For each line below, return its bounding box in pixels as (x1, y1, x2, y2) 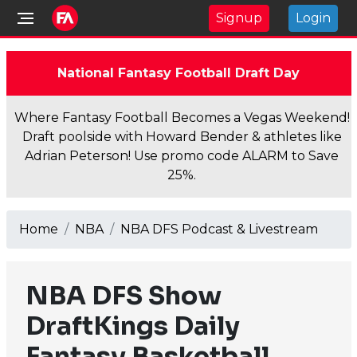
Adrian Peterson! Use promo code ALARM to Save (25, 148, 339, 163)
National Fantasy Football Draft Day (57, 65, 300, 80)
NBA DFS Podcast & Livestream (120, 222, 318, 237)
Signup (216, 10, 262, 25)
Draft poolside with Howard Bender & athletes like (22, 129, 342, 144)
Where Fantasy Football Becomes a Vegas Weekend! (14, 110, 350, 125)
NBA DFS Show (25, 280, 222, 312)
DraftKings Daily (25, 310, 240, 342)
